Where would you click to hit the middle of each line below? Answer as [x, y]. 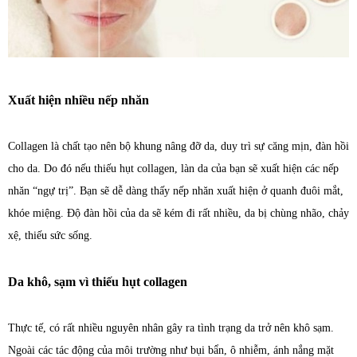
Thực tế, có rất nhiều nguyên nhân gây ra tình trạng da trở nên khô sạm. [171, 328]
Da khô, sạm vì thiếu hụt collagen [98, 281]
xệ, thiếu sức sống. [50, 235]
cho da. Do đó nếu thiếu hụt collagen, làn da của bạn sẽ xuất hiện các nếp [173, 168]
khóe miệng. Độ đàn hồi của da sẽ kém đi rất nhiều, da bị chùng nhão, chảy [178, 213]
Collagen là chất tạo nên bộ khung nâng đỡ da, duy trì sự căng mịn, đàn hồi [178, 146]
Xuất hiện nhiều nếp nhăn [78, 100]
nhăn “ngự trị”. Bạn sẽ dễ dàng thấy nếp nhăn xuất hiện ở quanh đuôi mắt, [176, 190]
